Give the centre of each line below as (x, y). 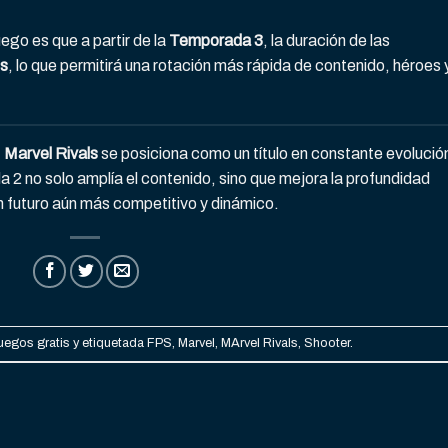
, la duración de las (326, 40)
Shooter (326, 342)
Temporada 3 (216, 40)
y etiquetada (108, 342)
